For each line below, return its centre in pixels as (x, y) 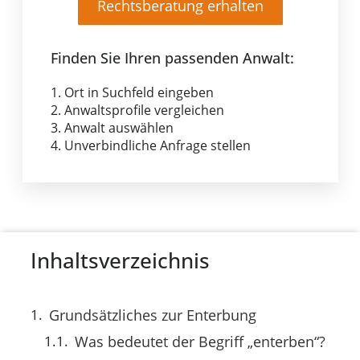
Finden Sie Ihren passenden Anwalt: (172, 57)
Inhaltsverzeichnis (120, 261)
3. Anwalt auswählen (112, 127)
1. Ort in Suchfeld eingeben (132, 92)
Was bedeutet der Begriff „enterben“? (200, 341)
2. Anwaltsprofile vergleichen (137, 110)
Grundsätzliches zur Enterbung (152, 315)
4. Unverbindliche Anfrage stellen (150, 145)
